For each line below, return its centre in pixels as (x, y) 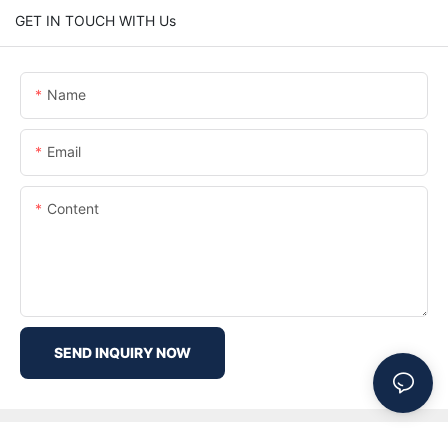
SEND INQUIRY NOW (122, 352)
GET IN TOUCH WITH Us (95, 20)
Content (73, 208)
